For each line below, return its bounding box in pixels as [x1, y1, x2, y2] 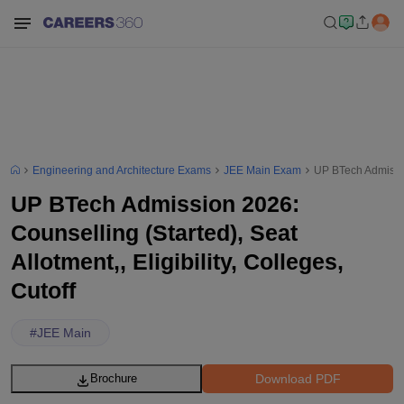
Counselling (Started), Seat [11, 220, 298, 245]
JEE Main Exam [224, 164, 301, 177]
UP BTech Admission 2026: [11, 191, 299, 216]
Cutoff [11, 278, 76, 303]
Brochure [90, 372, 137, 385]
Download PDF [254, 371, 341, 386]
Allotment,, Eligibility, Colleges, [11, 249, 344, 274]
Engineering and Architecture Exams [32, 164, 211, 177]
